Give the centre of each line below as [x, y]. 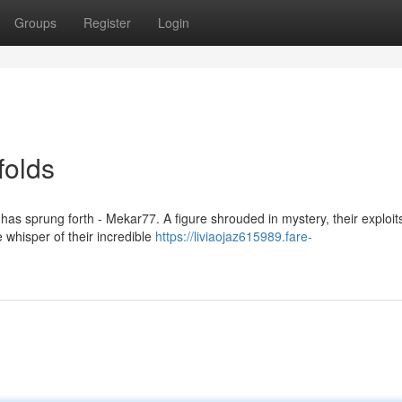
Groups [35, 22]
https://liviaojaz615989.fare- [234, 236]
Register [107, 22]
